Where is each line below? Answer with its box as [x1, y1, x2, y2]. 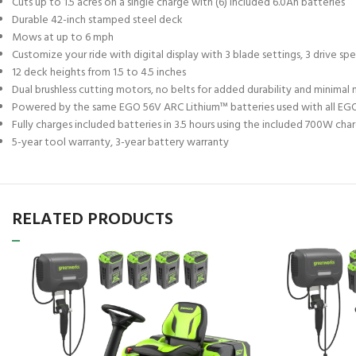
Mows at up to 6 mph [12, 28, 114, 47]
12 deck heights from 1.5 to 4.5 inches [12, 63, 186, 82]
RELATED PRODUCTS [12, 205, 173, 234]
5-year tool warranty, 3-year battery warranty [12, 133, 229, 152]
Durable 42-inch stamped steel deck [12, 10, 183, 29]
